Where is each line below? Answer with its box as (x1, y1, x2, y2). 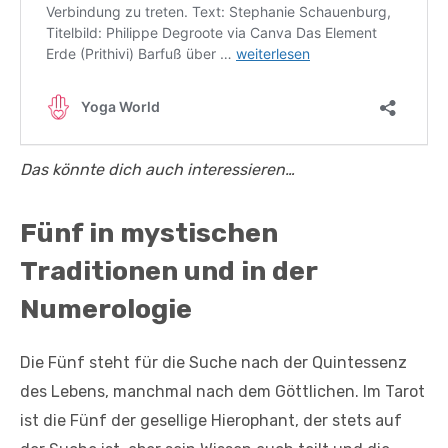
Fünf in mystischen (20, 216, 278, 249)
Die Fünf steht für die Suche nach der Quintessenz (20, 352, 407, 372)
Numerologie (20, 292, 192, 325)
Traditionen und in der (20, 254, 317, 287)
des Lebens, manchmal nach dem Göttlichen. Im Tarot (20, 381, 425, 401)
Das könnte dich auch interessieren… (20, 159, 295, 179)
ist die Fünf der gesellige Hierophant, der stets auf (20, 410, 402, 430)
